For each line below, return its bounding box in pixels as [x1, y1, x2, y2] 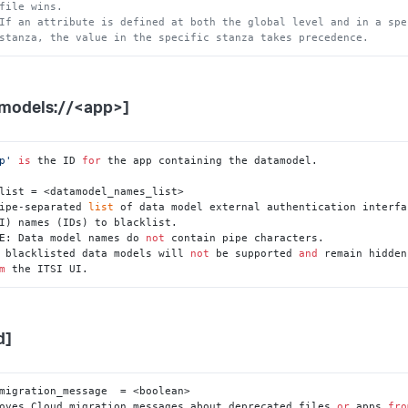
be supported [209, 246, 300, 260]
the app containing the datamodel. [101, 153, 319, 167]
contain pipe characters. [165, 230, 325, 244]
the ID [31, 153, 83, 167]
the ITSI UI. [5, 261, 89, 275]
